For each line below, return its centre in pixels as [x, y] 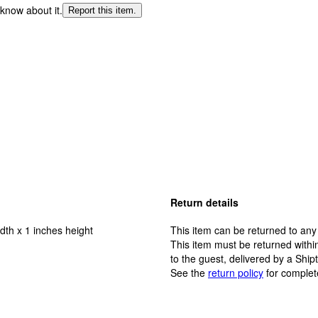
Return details [204, 203]
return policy [236, 273]
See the [188, 273]
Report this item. [102, 10]
